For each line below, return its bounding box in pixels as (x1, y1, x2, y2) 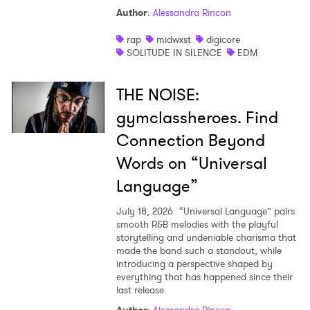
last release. (116, 282, 167, 297)
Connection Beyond (116, 128, 265, 152)
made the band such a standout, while (116, 243, 282, 257)
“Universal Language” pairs (176, 203, 295, 218)
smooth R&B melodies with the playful (116, 217, 278, 231)
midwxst (156, 32, 191, 46)
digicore (206, 32, 240, 46)
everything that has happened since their (116, 269, 293, 284)
